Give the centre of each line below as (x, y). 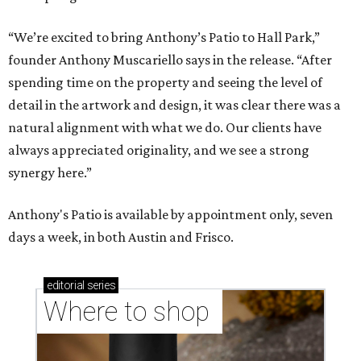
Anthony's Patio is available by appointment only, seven (170, 215)
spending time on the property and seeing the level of (165, 83)
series (100, 286)
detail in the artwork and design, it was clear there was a (174, 105)
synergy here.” (50, 173)
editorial (66, 286)
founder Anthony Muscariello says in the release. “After (170, 60)
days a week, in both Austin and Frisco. (121, 237)
